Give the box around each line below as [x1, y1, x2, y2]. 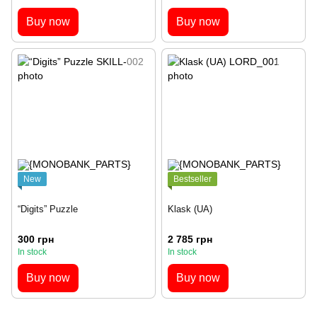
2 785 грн [168, 234, 212, 246]
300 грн [18, 234, 54, 246]
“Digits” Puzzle [18, 204, 78, 215]
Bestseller [173, 174, 212, 185]
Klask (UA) [168, 204, 212, 215]
